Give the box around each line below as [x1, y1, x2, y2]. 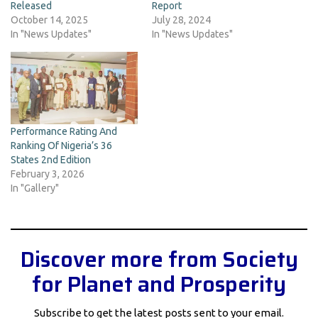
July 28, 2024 [152, 14, 211, 26]
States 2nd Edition [11, 154, 91, 166]
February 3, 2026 [11, 168, 84, 180]
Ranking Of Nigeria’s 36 [11, 140, 112, 152]
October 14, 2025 [11, 14, 88, 26]
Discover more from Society [20, 243, 298, 277]
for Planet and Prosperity [32, 268, 286, 302]
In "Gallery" [11, 182, 59, 194]
